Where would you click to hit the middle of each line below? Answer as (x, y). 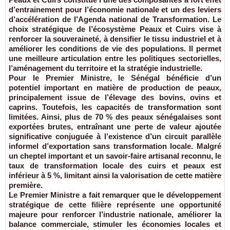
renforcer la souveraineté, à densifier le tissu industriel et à (115, 39)
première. (26, 185)
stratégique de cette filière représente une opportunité (115, 205)
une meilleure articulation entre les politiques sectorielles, (115, 59)
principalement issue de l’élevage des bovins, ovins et (115, 98)
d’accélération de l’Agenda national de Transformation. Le (115, 20)
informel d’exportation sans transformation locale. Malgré (115, 146)
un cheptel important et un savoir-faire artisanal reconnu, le (115, 156)
